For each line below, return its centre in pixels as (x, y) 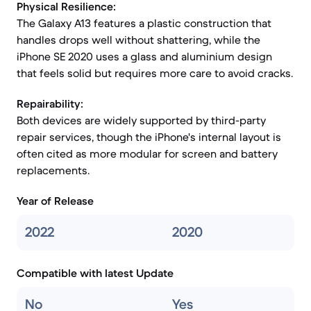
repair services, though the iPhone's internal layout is (149, 137)
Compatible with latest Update (95, 273)
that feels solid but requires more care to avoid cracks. (155, 73)
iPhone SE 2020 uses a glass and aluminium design (144, 56)
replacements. (53, 170)
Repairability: (50, 103)
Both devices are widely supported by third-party (141, 120)
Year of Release (55, 201)
